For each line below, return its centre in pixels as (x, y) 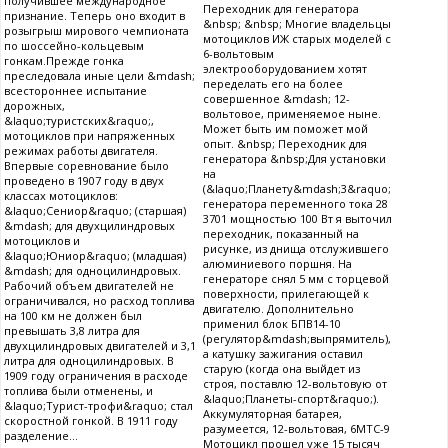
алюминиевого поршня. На (277, 264)
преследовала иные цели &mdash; (99, 76)
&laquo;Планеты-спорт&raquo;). (291, 399)
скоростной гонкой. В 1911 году (91, 421)
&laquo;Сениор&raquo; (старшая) (95, 211)
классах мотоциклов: (61, 196)
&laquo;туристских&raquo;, (79, 121)
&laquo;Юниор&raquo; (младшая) (95, 256)
